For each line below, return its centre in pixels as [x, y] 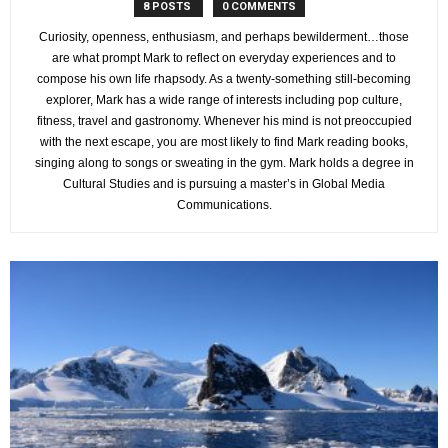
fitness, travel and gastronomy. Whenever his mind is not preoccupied [224, 120]
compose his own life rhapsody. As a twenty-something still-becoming [224, 78]
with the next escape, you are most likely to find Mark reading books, [224, 141]
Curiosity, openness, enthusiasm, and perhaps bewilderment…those [224, 36]
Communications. [224, 204]
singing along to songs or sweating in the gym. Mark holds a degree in [224, 162]
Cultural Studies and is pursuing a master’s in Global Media [224, 183]
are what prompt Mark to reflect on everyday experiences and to [224, 57]
